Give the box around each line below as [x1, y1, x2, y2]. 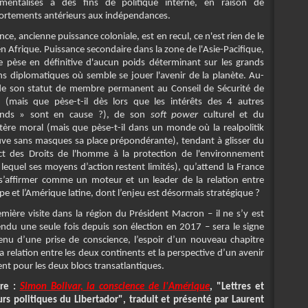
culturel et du [198, 110, 265, 121]
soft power [150, 110, 199, 121]
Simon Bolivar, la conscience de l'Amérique [19, 282, 210, 293]
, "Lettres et [210, 282, 265, 293]
